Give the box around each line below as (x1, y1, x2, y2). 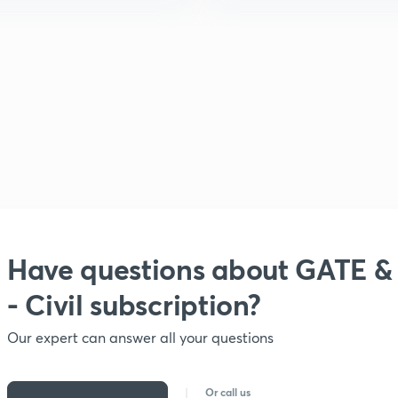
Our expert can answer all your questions (7, 328, 274, 346)
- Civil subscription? (7, 285, 261, 323)
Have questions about (7, 250, 289, 288)
